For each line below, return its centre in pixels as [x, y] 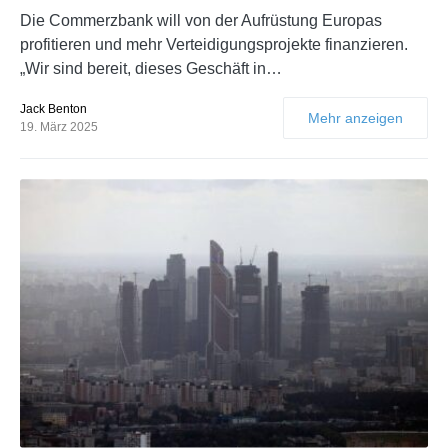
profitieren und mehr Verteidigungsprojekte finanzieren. [214, 45]
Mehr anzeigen [355, 118]
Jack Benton [53, 109]
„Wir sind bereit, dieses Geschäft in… [151, 69]
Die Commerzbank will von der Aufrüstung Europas [201, 21]
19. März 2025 [59, 127]
